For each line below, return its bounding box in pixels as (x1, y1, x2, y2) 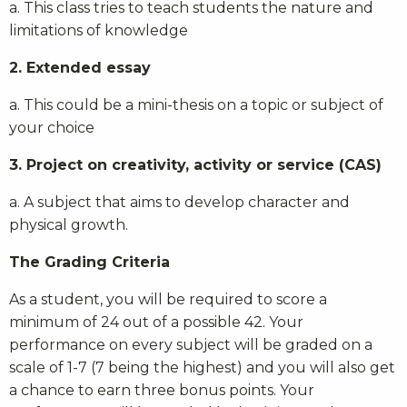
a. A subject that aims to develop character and (9, 193, 350, 211)
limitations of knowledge (9, 21, 188, 39)
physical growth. (9, 215, 128, 233)
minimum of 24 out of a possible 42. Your (9, 313, 303, 331)
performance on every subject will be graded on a (9, 335, 372, 353)
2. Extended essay (9, 58, 151, 76)
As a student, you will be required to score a (9, 290, 327, 308)
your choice (9, 118, 94, 136)
